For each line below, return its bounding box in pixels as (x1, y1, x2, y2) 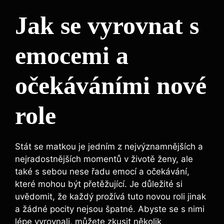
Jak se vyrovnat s (15, 11, 199, 40)
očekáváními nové (15, 71, 206, 100)
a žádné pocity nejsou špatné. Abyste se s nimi (15, 204, 204, 214)
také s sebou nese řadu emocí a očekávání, (15, 166, 189, 177)
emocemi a (15, 41, 128, 70)
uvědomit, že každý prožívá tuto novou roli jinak (15, 191, 206, 202)
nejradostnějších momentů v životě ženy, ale (15, 154, 193, 164)
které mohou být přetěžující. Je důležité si (15, 179, 182, 189)
